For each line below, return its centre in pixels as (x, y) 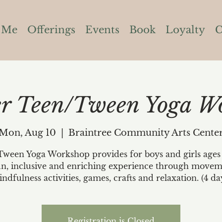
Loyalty (185, 30)
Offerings (51, 30)
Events (102, 30)
